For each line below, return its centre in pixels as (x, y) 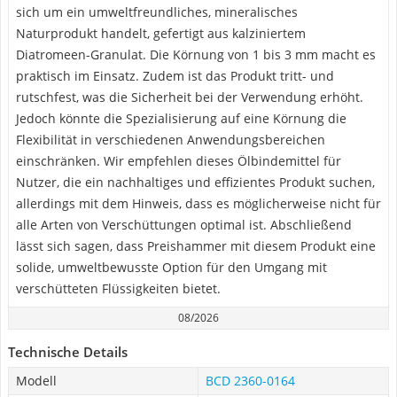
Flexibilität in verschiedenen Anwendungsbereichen (171, 140)
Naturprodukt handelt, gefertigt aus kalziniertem (161, 33)
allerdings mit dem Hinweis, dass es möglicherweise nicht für (198, 203)
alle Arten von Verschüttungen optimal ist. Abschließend (184, 225)
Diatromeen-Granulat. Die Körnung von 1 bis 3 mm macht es (196, 54)
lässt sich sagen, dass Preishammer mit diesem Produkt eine (196, 246)
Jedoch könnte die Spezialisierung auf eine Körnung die (181, 118)
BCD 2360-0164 (250, 381)
